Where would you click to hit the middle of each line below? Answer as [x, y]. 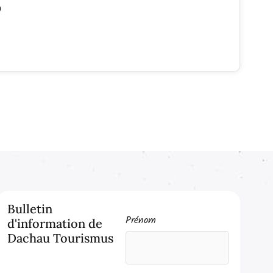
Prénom [140, 221]
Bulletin [30, 209]
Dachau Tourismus [60, 238]
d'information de [55, 223]
